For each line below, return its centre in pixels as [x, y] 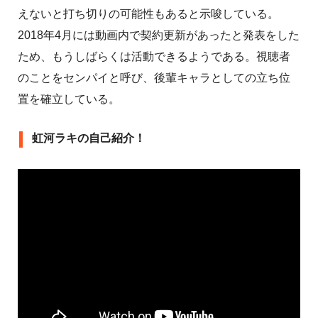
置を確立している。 [69, 99]
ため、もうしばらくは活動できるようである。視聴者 [154, 56]
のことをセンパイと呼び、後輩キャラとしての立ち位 [154, 77]
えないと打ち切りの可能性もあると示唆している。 [148, 13]
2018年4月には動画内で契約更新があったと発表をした [159, 35]
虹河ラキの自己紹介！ [89, 138]
